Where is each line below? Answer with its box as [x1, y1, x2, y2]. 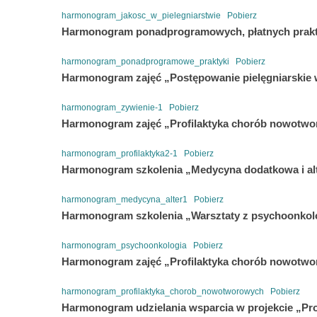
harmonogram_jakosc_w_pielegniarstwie [62, 10, 221, 21]
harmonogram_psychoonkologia [62, 240, 187, 250]
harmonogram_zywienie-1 [62, 102, 163, 113]
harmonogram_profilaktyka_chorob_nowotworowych [62, 286, 264, 296]
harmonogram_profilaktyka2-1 [62, 148, 178, 158]
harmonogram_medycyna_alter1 [62, 194, 188, 204]
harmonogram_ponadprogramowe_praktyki [62, 56, 229, 67]
